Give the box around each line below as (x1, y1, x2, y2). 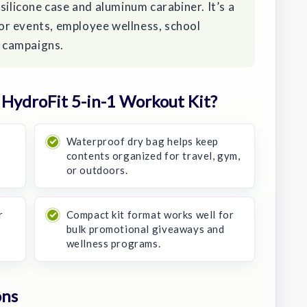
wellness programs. (66, 236, 161, 249)
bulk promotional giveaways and (66, 222, 225, 235)
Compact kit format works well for (66, 208, 234, 221)
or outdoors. (66, 163, 128, 176)
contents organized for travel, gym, (66, 149, 241, 162)
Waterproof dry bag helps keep (66, 134, 219, 147)
